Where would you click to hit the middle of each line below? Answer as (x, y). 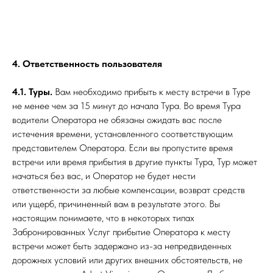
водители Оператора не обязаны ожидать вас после (117, 120)
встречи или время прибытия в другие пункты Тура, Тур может (135, 162)
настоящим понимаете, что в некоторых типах (103, 218)
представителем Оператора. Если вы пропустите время (122, 148)
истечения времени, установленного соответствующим (122, 134)
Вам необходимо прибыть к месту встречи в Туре (153, 92)
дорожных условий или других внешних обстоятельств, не (127, 260)
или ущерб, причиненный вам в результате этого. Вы (116, 204)
